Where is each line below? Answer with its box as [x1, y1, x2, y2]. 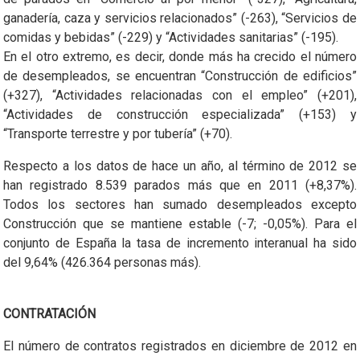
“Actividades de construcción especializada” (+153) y [3, 106, 357, 122]
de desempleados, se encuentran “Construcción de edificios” [3, 67, 357, 84]
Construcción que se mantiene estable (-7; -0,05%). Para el [3, 215, 357, 231]
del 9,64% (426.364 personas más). [3, 254, 201, 270]
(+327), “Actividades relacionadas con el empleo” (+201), [3, 87, 357, 103]
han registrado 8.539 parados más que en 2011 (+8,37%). [3, 177, 357, 193]
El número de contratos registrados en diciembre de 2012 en [3, 337, 357, 354]
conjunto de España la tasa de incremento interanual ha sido [3, 235, 357, 251]
